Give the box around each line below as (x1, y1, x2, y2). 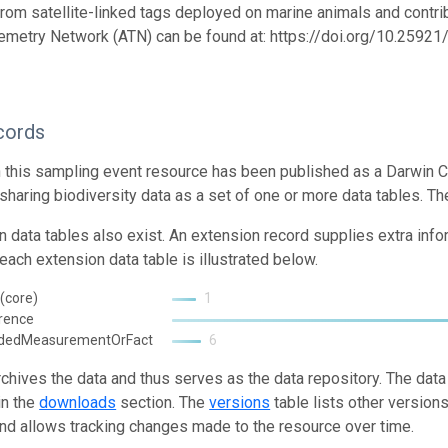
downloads (39, 392, 117, 412)
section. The (116, 392, 210, 412)
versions (209, 392, 271, 412)
